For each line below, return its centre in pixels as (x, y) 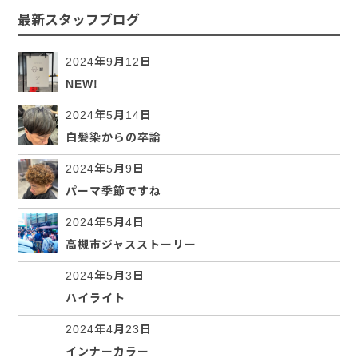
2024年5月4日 (105, 222)
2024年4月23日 (108, 329)
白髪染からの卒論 (113, 137)
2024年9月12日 (108, 62)
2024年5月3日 (105, 276)
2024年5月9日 (105, 169)
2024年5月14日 (108, 115)
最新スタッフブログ (78, 19)
